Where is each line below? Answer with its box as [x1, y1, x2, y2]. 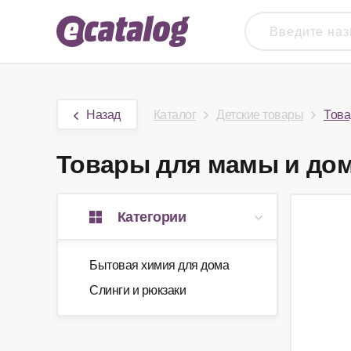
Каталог [153, 105, 196, 123]
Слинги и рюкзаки [89, 280, 186, 299]
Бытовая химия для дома [89, 255, 229, 273]
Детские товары [216, 105, 303, 123]
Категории [118, 206, 186, 226]
